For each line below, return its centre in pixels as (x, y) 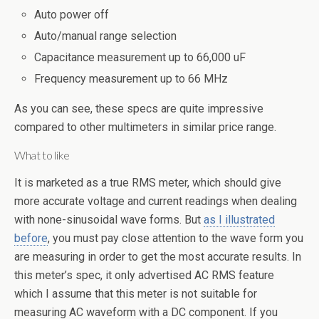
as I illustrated (239, 220)
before (31, 239)
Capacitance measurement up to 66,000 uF (140, 58)
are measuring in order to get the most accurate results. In (158, 257)
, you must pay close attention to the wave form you (176, 239)
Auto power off (72, 14)
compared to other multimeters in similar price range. (145, 127)
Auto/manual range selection (106, 36)
